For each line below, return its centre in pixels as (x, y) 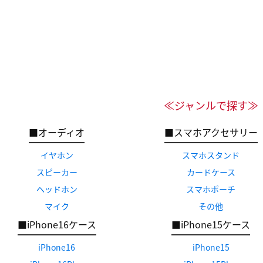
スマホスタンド (211, 155)
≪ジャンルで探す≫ (211, 105)
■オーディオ (57, 132)
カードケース (211, 172)
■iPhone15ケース (211, 224)
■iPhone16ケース (57, 224)
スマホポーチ (211, 189)
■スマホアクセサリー (211, 132)
